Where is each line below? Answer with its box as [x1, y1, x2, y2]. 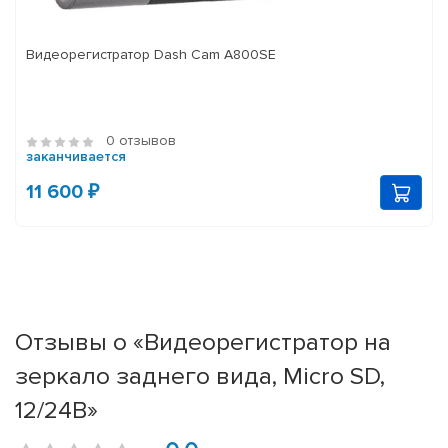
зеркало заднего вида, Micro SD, [15, 361, 385, 392]
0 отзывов [106, 132, 176, 150]
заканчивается [26, 148, 126, 166]
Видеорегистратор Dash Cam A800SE [26, 46, 276, 64]
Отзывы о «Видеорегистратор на [15, 327, 391, 358]
